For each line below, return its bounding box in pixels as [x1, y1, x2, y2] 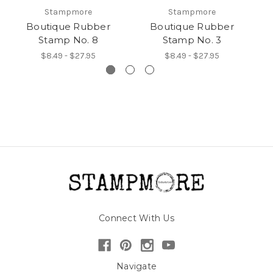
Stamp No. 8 [38, 34, 98, 46]
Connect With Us [99, 212, 174, 224]
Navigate [116, 260, 157, 272]
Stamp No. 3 [162, 34, 222, 46]
